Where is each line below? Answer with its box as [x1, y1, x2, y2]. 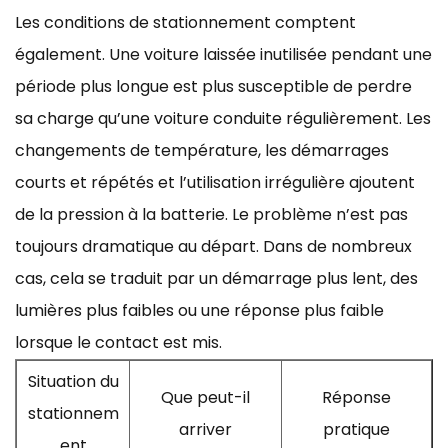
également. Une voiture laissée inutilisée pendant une [15, 42, 432, 66]
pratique [323, 417, 390, 441]
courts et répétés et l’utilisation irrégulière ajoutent [15, 170, 415, 194]
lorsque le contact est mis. [15, 330, 222, 354]
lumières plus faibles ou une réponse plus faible [15, 298, 384, 322]
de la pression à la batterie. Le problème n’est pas [15, 202, 408, 226]
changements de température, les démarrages [15, 138, 389, 162]
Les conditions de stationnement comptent [15, 10, 356, 34]
